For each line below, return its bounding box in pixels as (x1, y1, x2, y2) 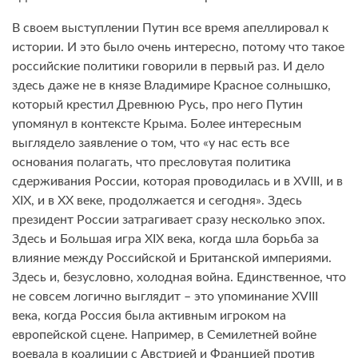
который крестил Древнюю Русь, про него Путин (12, 98, 303, 112)
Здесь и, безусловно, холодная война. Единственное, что (12, 271, 346, 284)
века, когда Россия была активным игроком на (12, 309, 286, 323)
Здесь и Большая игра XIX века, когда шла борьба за (12, 233, 319, 246)
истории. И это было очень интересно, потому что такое (12, 41, 344, 54)
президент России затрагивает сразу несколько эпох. (12, 213, 325, 227)
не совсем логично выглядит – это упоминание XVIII (12, 290, 318, 304)
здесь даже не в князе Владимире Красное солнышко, (12, 79, 331, 93)
